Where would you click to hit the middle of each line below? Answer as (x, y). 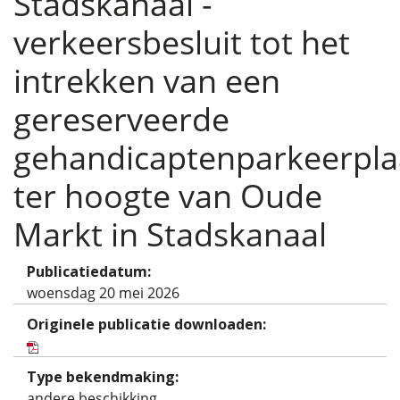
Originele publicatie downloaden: (146, 324)
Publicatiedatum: (89, 271)
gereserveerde (121, 119)
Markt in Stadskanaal (170, 234)
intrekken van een (147, 81)
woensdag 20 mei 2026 (103, 293)
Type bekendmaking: (103, 377)
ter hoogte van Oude (168, 196)
